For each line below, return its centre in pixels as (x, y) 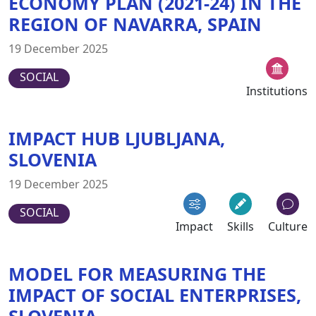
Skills (241, 226)
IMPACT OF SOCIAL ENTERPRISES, (155, 294)
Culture (288, 226)
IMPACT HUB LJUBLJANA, (117, 138)
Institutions (277, 91)
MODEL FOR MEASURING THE (137, 273)
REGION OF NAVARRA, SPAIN (135, 24)
